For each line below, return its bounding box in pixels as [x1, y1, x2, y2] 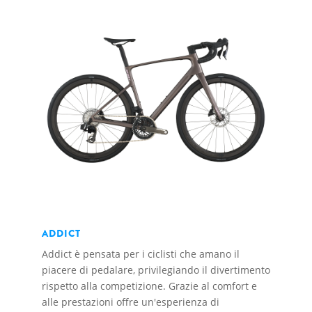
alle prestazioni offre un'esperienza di [42, 295, 219, 309]
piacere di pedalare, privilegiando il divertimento [42, 263, 270, 276]
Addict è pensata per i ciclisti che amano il [42, 247, 240, 260]
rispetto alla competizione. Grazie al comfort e [42, 279, 257, 292]
